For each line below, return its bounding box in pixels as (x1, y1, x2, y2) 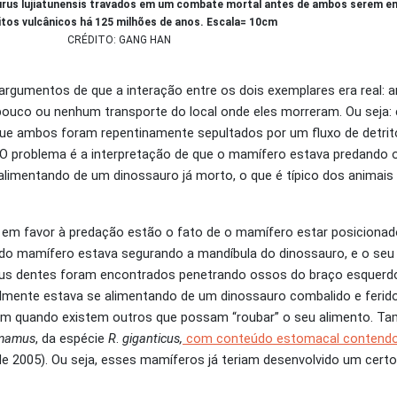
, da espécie (35, 330, 108, 346)
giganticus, (122, 330, 183, 346)
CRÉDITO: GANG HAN (66, 33, 171, 46)
